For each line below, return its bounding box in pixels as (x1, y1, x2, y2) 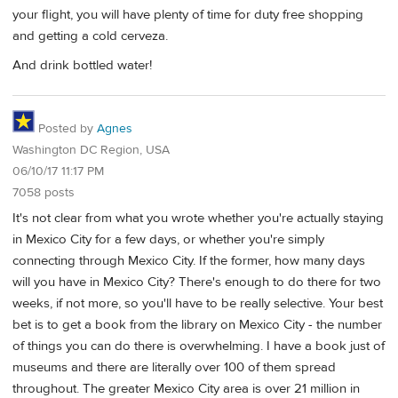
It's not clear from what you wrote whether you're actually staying (12, 209, 384, 227)
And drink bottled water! (12, 57, 152, 75)
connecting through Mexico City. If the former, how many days (12, 251, 365, 269)
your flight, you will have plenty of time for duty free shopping (12, 6, 363, 24)
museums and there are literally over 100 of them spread (12, 358, 336, 376)
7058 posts (12, 185, 75, 202)
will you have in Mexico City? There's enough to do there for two (12, 273, 381, 291)
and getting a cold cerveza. (12, 28, 168, 45)
